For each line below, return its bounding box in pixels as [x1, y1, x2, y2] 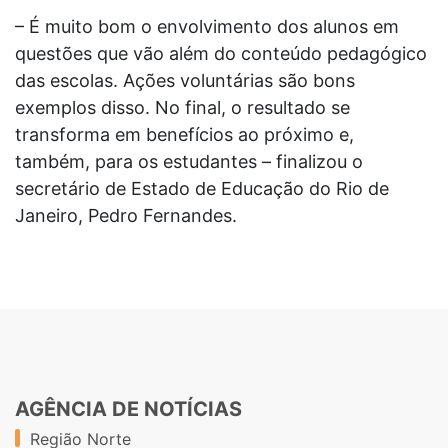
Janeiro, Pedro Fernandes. [15, 204, 237, 226]
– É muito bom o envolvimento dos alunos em [15, 15, 399, 37]
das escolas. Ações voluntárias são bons [15, 69, 355, 91]
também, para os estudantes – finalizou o [15, 150, 363, 172]
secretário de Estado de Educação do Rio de [15, 177, 389, 199]
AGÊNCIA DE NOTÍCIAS [15, 396, 242, 421]
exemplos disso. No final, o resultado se [15, 96, 350, 118]
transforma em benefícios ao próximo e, [15, 123, 354, 145]
